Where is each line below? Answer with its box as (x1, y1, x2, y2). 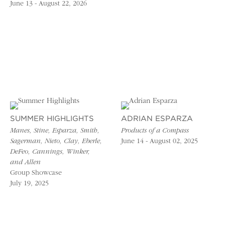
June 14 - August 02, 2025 (121, 138, 198, 145)
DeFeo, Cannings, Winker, (10, 148, 90, 156)
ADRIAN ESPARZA (121, 115, 193, 122)
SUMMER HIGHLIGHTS (10, 115, 94, 122)
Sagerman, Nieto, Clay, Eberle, (10, 138, 102, 145)
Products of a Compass (121, 127, 189, 135)
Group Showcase (10, 169, 62, 177)
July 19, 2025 (10, 180, 49, 187)
